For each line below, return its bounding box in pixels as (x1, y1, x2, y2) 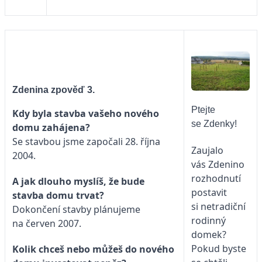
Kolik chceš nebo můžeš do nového (12, 242, 174, 256)
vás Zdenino (191, 158, 244, 171)
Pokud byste (191, 242, 246, 256)
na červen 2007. (12, 216, 81, 230)
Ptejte (191, 104, 215, 115)
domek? (191, 228, 226, 242)
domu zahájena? (12, 120, 90, 134)
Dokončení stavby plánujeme (12, 202, 140, 216)
